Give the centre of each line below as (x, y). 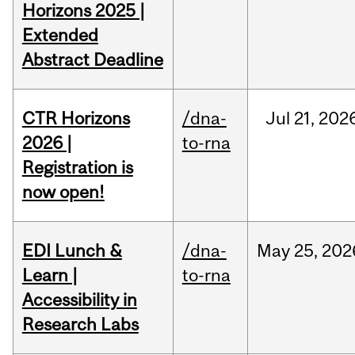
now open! (63, 192)
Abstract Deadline (92, 60)
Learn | (50, 275)
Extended (60, 35)
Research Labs (80, 324)
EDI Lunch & (72, 251)
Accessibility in (79, 300)
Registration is (77, 168)
